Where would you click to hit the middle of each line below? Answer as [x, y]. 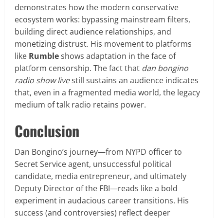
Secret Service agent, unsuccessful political [93, 164]
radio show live [42, 80]
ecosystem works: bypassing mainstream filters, [102, 19]
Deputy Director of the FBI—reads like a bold [96, 188]
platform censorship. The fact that [78, 68]
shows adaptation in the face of [117, 56]
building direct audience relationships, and [93, 31]
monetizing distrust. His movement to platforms [103, 44]
